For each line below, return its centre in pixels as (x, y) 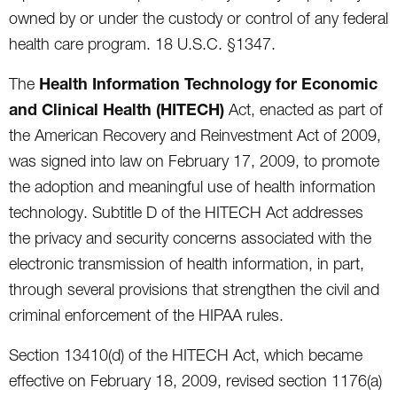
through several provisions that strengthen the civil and (194, 289)
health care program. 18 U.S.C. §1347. (142, 43)
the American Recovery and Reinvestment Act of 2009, (195, 135)
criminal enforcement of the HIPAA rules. (146, 315)
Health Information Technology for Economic (208, 83)
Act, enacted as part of (304, 109)
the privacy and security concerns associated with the (190, 237)
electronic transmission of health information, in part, (187, 263)
